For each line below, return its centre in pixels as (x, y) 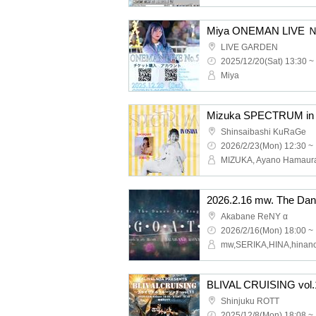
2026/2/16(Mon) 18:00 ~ (267, 231)
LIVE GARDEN (249, 47)
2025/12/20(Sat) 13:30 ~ (267, 61)
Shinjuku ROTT (250, 301)
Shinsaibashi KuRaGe (263, 132)
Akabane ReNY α (254, 217)
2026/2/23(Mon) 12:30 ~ (267, 146)
